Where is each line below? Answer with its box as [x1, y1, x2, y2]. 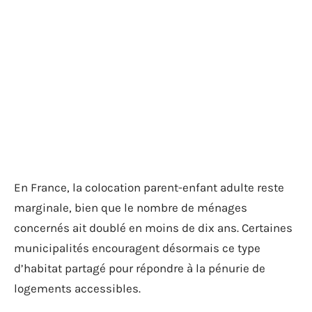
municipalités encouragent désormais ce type [14, 241, 260, 255]
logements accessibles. [14, 281, 141, 295]
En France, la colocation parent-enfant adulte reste [14, 180, 284, 194]
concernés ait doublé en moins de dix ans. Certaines [14, 221, 292, 235]
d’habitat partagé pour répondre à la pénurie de [14, 261, 265, 275]
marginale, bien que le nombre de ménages [14, 201, 247, 214]
